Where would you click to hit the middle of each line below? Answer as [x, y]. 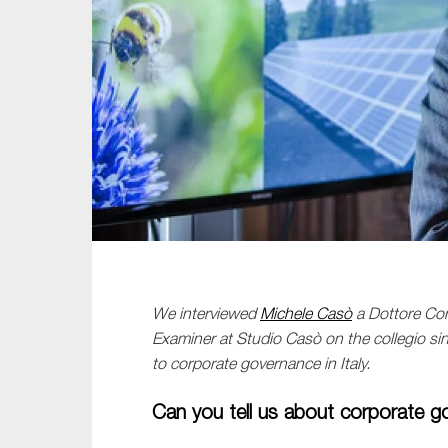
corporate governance [247, 363]
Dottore [396, 313]
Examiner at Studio [218, 338]
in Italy [345, 363]
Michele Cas [301, 313]
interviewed [219, 313]
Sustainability [378, 20]
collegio [399, 338]
